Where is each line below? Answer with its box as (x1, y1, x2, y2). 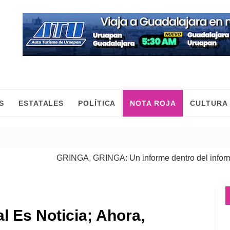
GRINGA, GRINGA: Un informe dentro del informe (28, 154, 212, 162)
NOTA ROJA (130, 99, 176, 107)
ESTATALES (18, 99, 64, 107)
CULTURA (190, 99, 228, 107)
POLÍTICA (78, 99, 116, 107)
